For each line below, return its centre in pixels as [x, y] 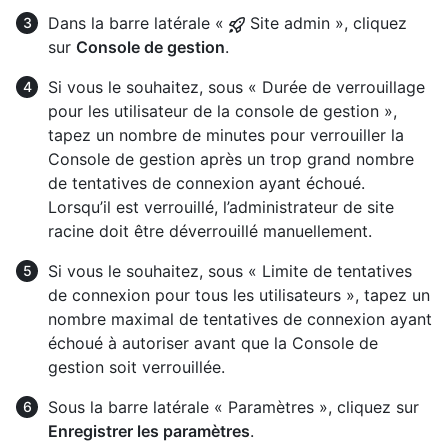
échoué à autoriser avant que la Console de [213, 342]
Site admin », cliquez [326, 22]
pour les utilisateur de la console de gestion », [222, 110]
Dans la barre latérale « [138, 22]
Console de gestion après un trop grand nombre [231, 158]
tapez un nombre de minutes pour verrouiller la [226, 134]
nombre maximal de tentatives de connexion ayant [240, 318]
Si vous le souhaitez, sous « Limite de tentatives [230, 270]
